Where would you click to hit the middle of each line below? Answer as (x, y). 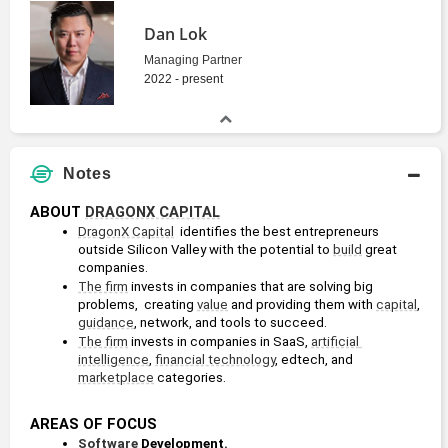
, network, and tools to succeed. (230, 323)
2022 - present (184, 79)
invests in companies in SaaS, (219, 342)
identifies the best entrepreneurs (276, 232)
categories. (190, 378)
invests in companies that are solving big (250, 287)
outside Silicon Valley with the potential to (205, 250)
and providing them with (302, 305)
